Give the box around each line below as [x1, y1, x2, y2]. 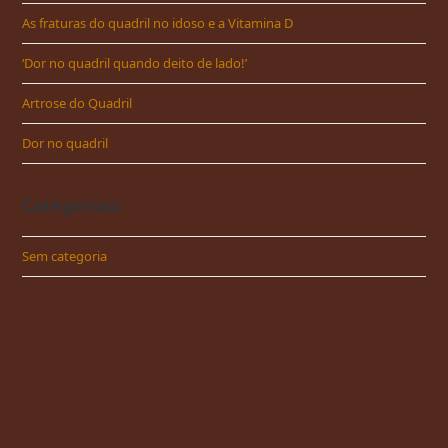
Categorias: [22, 193, 124, 218]
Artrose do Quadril [22, 94, 133, 113]
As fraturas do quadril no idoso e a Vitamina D [22, 14, 294, 33]
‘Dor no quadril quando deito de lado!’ [22, 54, 248, 73]
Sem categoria [22, 247, 108, 266]
